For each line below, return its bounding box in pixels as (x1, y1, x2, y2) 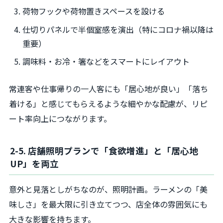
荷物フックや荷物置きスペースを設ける (22, 4, 165, 17)
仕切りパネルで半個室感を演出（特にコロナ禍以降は (22, 23, 214, 35)
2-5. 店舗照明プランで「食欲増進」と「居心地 (10, 144, 198, 157)
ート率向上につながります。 (9, 112, 111, 125)
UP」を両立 (10, 157, 59, 170)
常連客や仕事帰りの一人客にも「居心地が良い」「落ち (9, 83, 208, 95)
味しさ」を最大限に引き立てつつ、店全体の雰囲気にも (9, 198, 208, 210)
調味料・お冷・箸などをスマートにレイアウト (22, 55, 190, 68)
